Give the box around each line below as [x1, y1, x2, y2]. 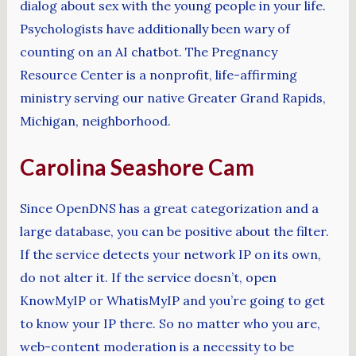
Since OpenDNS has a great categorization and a [19, 199, 319, 216]
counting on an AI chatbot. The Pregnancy [19, 43, 277, 60]
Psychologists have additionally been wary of [19, 20, 290, 37]
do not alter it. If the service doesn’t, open [19, 269, 277, 285]
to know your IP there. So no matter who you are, [19, 315, 320, 331]
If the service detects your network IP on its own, [19, 246, 321, 262]
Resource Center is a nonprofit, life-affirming [19, 66, 297, 83]
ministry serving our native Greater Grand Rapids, [19, 89, 326, 106]
